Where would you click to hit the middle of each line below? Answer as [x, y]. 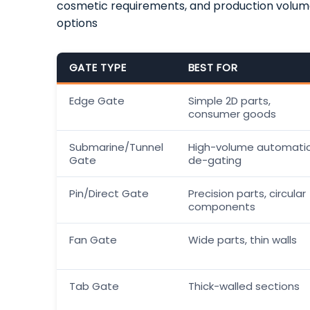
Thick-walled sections [244, 286]
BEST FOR [213, 67]
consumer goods [232, 113]
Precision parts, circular [247, 193]
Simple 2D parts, [229, 100]
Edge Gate [97, 100]
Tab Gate [94, 286]
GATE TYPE [98, 67]
